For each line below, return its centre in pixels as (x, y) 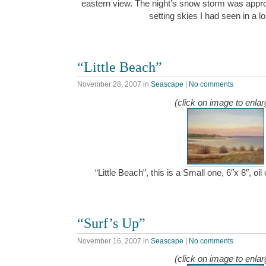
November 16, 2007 (109, 241)
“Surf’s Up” (111, 223)
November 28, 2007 (109, 85)
